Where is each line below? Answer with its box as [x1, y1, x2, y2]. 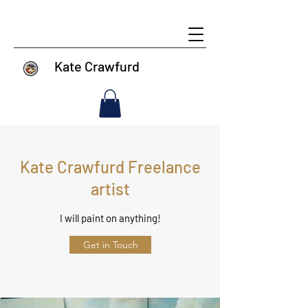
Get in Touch [82, 238, 138, 251]
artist [90, 178, 130, 199]
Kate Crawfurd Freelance [19, 156, 201, 177]
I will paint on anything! [59, 211, 161, 224]
